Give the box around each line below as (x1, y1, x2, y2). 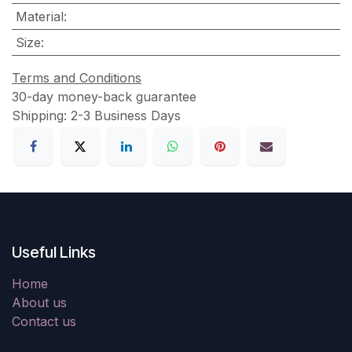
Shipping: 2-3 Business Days (12, 107, 181, 123)
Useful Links (12, 243, 96, 262)
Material (15, 8, 64, 24)
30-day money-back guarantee (12, 88, 196, 104)
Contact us (12, 313, 76, 330)
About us (12, 295, 67, 311)
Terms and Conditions (12, 69, 141, 86)
